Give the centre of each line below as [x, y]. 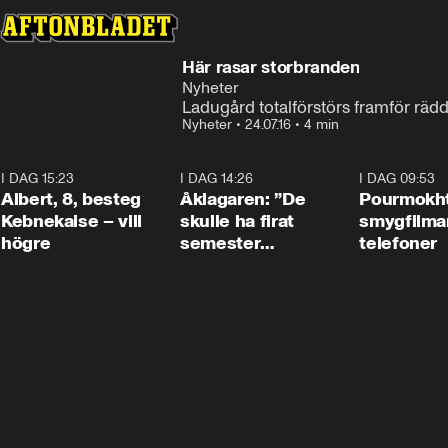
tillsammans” [234, 265]
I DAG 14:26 [217, 178]
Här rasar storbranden [271, 67]
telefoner [398, 243]
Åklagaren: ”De [243, 199]
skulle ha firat [237, 221]
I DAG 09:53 [397, 178]
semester [220, 243]
